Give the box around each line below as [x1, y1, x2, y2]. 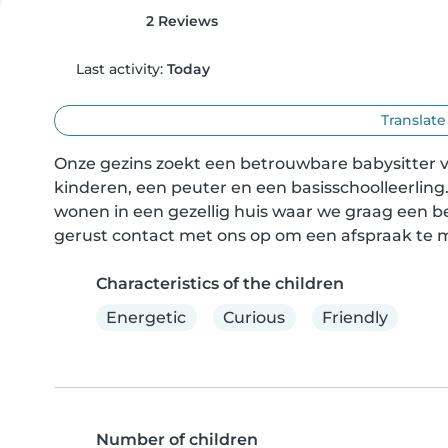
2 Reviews [141, 12, 218, 30]
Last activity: [71, 60, 167, 78]
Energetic [106, 307, 187, 327]
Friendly [321, 307, 388, 327]
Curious [223, 307, 286, 327]
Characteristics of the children [96, 274, 344, 293]
